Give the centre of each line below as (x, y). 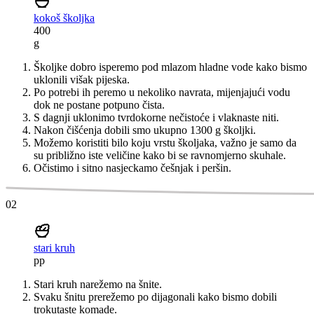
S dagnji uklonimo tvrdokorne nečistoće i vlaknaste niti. (156, 118)
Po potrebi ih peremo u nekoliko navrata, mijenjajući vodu (162, 93)
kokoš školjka (64, 18)
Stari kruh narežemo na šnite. (98, 285)
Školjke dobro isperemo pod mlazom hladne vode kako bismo (170, 67)
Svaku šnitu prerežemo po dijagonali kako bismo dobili (155, 297)
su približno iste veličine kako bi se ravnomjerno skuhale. (160, 156)
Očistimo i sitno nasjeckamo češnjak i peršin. (132, 168)
